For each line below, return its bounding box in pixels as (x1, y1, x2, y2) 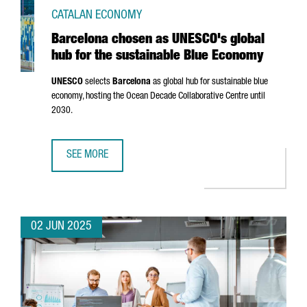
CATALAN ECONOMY (51, 10, 142, 22)
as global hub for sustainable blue (151, 77, 268, 87)
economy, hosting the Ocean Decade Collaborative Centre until (51, 92, 265, 101)
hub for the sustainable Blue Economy (51, 50, 264, 64)
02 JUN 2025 (31, 221, 92, 233)
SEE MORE (66, 150, 108, 161)
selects (83, 77, 112, 87)
